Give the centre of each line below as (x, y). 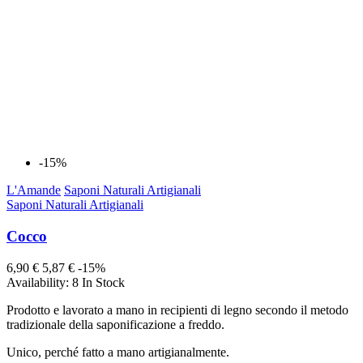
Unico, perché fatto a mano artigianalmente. (118, 352)
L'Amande (34, 190)
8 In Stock (98, 282)
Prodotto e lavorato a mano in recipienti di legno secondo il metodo (177, 310)
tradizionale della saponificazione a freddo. (115, 324)
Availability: (39, 282)
